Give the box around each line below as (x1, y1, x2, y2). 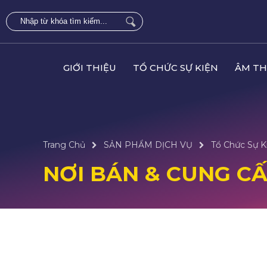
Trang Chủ (43, 139, 85, 150)
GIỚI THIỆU (63, 62, 116, 73)
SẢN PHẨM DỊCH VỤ (104, 139, 193, 150)
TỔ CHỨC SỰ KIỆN (133, 62, 218, 73)
